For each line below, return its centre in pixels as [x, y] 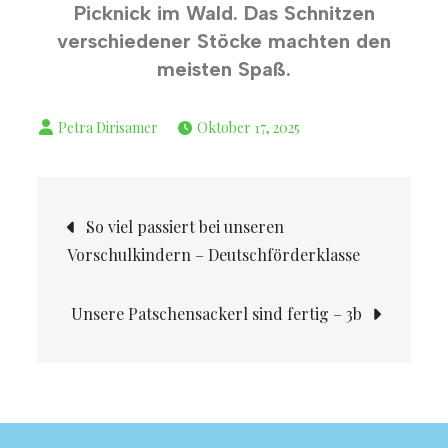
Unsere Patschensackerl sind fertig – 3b [216, 313]
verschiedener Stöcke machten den [224, 40]
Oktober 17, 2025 [249, 127]
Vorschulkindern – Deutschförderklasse [214, 254]
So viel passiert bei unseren [185, 226]
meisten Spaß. [224, 68]
